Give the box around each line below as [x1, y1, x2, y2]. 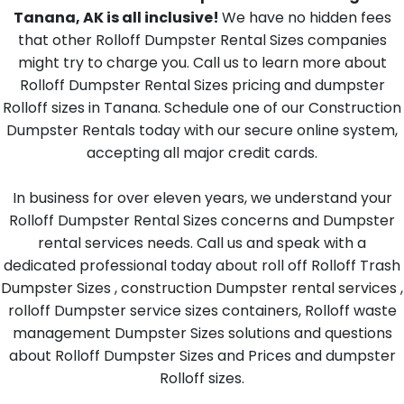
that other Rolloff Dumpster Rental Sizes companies [17, 30, 387, 50]
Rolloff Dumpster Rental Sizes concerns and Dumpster [9, 210, 395, 231]
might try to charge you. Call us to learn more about [17, 52, 387, 73]
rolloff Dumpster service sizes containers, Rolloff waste [7, 300, 397, 321]
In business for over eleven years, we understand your [12, 188, 392, 208]
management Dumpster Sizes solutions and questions [12, 323, 392, 344]
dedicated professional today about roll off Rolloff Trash [4, 255, 400, 276]
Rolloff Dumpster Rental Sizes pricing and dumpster [19, 75, 385, 96]
